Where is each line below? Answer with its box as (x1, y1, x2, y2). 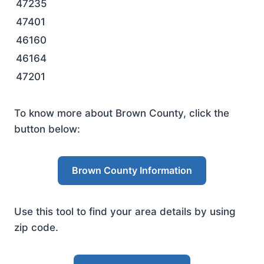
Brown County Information (72, 164, 192, 176)
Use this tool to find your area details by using (14, 206, 236, 217)
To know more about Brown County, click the (14, 107, 229, 119)
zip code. (14, 222, 58, 233)
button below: (14, 123, 80, 135)
